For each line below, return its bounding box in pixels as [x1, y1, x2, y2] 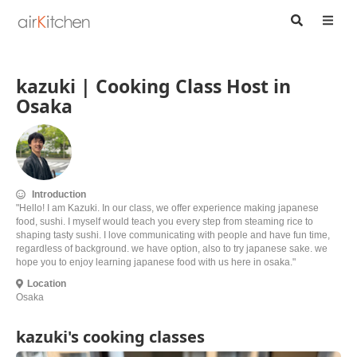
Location [27, 278, 66, 289]
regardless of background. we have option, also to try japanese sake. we [16, 243, 328, 254]
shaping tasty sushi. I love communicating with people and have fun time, [16, 229, 330, 241]
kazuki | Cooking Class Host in [16, 73, 291, 99]
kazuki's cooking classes [16, 326, 205, 347]
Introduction [29, 189, 86, 200]
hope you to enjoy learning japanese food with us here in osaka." [16, 257, 296, 268]
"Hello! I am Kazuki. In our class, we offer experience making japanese [16, 202, 319, 214]
